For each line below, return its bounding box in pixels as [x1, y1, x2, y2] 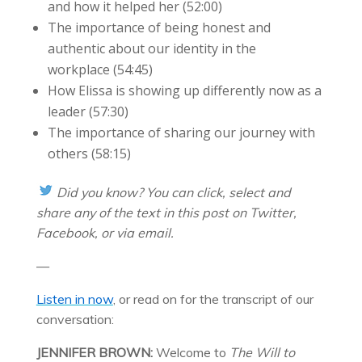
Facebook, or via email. [36, 224, 174, 241]
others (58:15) [47, 144, 131, 162]
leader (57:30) [47, 102, 128, 120]
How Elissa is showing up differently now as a [47, 81, 322, 99]
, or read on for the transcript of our [112, 290, 314, 307]
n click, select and [185, 183, 291, 200]
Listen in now [36, 290, 113, 307]
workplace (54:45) [47, 60, 153, 78]
